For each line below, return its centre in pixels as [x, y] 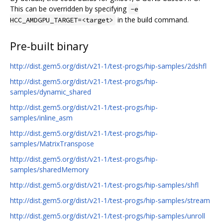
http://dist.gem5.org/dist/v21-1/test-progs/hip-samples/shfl [104, 185]
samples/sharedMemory [49, 170]
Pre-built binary [49, 47]
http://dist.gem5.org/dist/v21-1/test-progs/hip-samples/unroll [108, 216]
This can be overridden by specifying [69, 9]
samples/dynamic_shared [51, 92]
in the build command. [152, 20]
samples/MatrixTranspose [52, 144]
